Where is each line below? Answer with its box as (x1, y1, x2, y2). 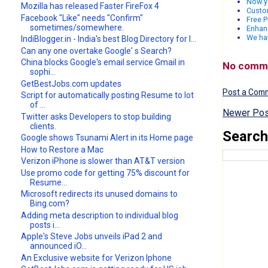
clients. (30, 121, 57, 131)
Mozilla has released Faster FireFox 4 (21, 1, 160, 11)
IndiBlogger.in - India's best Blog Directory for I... (21, 34, 197, 44)
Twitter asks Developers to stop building (21, 111, 172, 121)
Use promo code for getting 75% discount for (21, 167, 190, 178)
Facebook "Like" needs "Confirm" (21, 13, 144, 23)
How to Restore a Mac (21, 144, 104, 154)
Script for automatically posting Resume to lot (21, 90, 194, 100)
